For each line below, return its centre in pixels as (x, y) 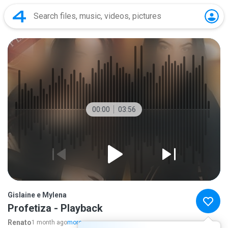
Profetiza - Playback (55, 208)
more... (77, 222)
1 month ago (49, 222)
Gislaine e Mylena (37, 195)
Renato (20, 222)
